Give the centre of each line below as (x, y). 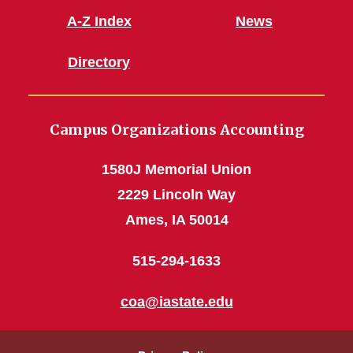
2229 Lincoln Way (176, 195)
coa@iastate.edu (176, 302)
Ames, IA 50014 (176, 220)
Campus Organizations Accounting (176, 130)
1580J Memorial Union (176, 170)
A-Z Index (99, 22)
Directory (99, 63)
